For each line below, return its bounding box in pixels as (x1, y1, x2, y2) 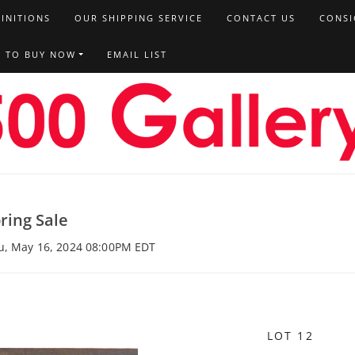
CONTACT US (226, 12, 296, 24)
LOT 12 (266, 328, 314, 343)
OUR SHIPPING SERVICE (74, 12, 203, 24)
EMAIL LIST (107, 48, 168, 60)
